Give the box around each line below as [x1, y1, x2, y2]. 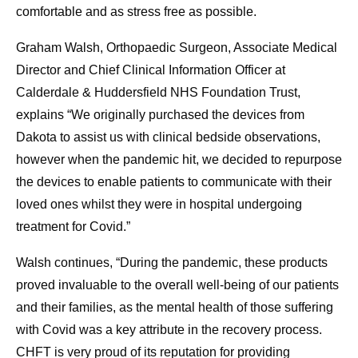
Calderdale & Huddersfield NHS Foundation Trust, [16, 86, 300, 100]
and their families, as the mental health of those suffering [16, 300, 333, 315]
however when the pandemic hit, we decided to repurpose [16, 153, 342, 167]
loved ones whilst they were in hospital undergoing [16, 197, 302, 212]
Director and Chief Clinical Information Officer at [16, 63, 285, 78]
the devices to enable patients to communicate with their [16, 175, 332, 189]
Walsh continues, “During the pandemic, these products [16, 256, 328, 270]
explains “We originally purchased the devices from [16, 108, 304, 122]
